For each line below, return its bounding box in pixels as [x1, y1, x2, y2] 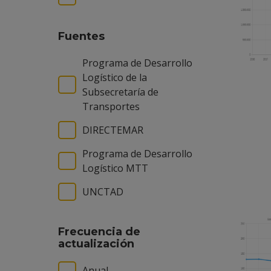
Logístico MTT [82, 162, 148, 175]
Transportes [82, 100, 140, 113]
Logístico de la [82, 71, 147, 84]
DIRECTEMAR [82, 123, 143, 137]
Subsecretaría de [82, 85, 158, 99]
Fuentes [58, 30, 105, 43]
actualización [58, 237, 134, 250]
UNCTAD [82, 185, 123, 198]
